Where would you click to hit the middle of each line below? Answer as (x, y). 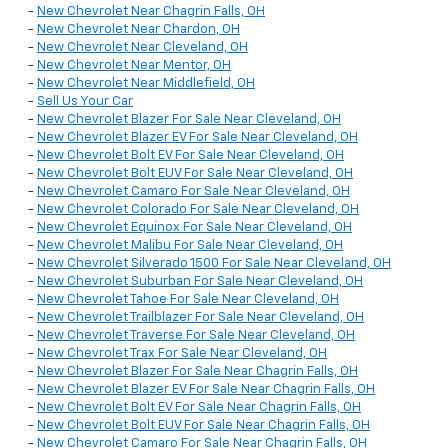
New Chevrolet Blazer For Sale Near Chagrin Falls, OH (197, 372)
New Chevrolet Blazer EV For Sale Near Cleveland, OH (197, 138)
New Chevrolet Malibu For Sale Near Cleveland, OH (190, 246)
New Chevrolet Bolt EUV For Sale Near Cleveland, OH (195, 174)
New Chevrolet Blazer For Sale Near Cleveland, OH (189, 120)
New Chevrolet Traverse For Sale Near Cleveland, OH (196, 336)
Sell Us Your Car (85, 102)
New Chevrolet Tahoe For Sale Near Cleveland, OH (188, 300)
